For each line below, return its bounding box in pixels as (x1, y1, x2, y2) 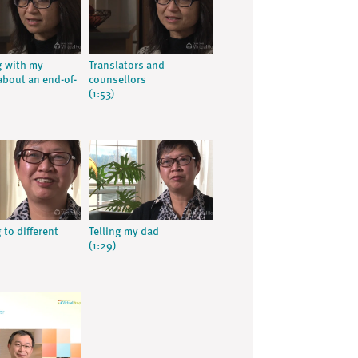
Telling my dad (88, 226, 159, 237)
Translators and (88, 60, 165, 71)
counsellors (88, 74, 146, 86)
